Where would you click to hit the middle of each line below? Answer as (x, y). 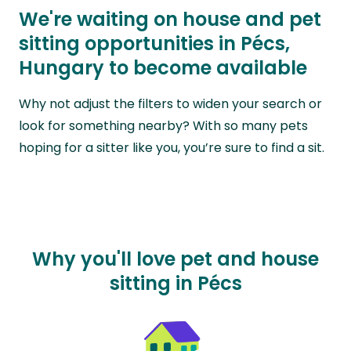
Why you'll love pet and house (175, 259)
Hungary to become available (163, 68)
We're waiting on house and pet (170, 20)
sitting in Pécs (175, 283)
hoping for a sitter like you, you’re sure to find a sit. (172, 147)
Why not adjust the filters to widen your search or (170, 103)
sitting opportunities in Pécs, (154, 44)
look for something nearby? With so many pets (163, 125)
